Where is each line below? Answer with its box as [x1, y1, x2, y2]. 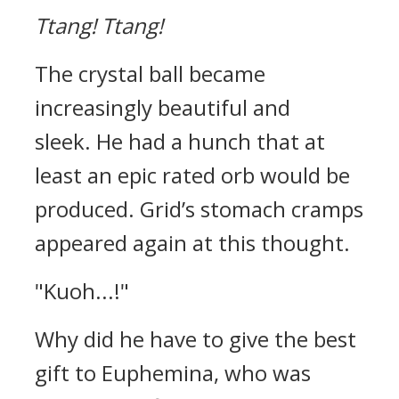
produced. [35, 194, 140, 224]
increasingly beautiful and [35, 93, 290, 122]
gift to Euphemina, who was [35, 358, 311, 387]
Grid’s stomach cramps [140, 194, 363, 224]
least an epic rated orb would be [35, 160, 350, 190]
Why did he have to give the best [35, 324, 356, 354]
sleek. [35, 126, 96, 156]
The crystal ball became [35, 59, 265, 88]
